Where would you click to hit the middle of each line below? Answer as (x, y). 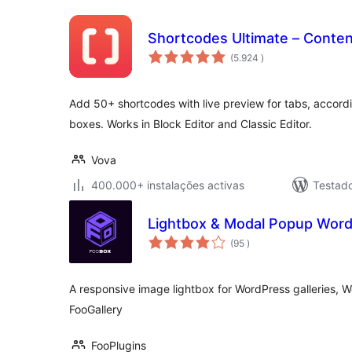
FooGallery (96, 309)
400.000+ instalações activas (168, 185)
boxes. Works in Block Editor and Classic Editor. (191, 124)
